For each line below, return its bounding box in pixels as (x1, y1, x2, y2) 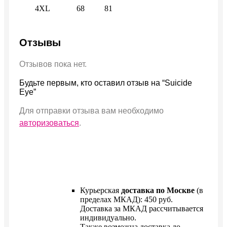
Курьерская (80, 186, 121, 195)
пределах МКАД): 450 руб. (80, 195, 173, 204)
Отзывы (19, 37, 61, 49)
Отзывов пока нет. (19, 60, 87, 69)
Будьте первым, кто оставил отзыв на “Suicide (19, 79, 192, 88)
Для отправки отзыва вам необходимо (19, 106, 164, 116)
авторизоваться (19, 119, 79, 128)
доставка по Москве (121, 186, 195, 195)
